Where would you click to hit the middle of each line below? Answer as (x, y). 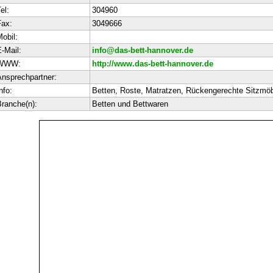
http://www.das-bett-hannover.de (152, 64)
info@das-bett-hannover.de (142, 50)
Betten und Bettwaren (130, 104)
